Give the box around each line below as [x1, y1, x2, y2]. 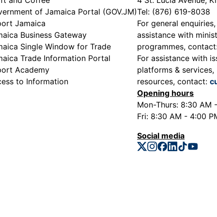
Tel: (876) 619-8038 [137, 6, 210, 16]
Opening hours [137, 88, 194, 98]
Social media [137, 130, 185, 140]
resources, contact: [137, 76, 210, 86]
